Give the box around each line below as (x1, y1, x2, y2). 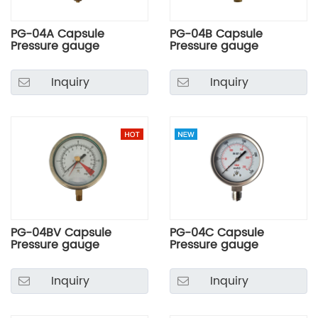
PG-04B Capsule (170, 25, 263, 44)
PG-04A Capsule (11, 25, 104, 44)
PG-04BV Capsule (11, 224, 111, 243)
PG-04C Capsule (170, 224, 264, 243)
